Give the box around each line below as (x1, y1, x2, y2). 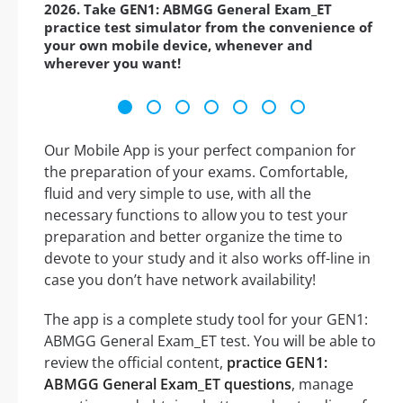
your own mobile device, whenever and (44, 36, 313, 55)
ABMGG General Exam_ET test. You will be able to (44, 331, 376, 352)
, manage (291, 374, 354, 395)
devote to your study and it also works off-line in (44, 248, 371, 269)
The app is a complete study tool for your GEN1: (44, 309, 368, 330)
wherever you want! (44, 54, 181, 73)
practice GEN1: (227, 353, 327, 373)
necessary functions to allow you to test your (44, 205, 348, 226)
